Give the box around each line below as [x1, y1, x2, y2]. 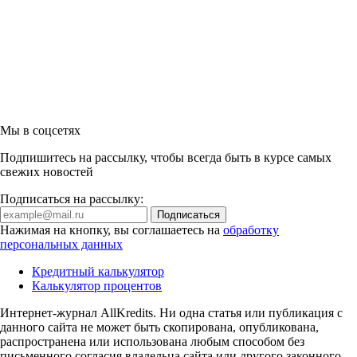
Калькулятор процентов [32, 279, 162, 293]
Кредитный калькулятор [32, 265, 164, 279]
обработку [223, 223, 279, 237]
